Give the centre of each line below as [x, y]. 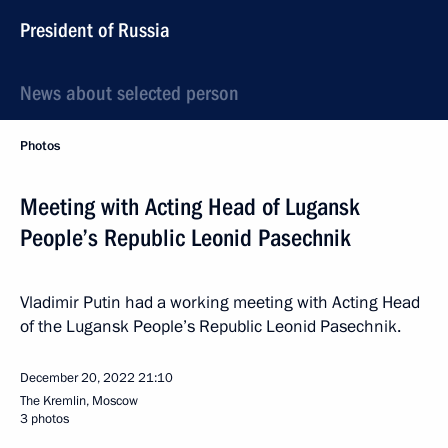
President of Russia [95, 30]
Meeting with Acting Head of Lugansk [190, 207]
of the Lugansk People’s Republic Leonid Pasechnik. [210, 326]
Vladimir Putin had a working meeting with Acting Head [220, 302]
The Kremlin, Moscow [79, 401]
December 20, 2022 [77, 378]
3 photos [44, 419]
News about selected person [129, 93]
